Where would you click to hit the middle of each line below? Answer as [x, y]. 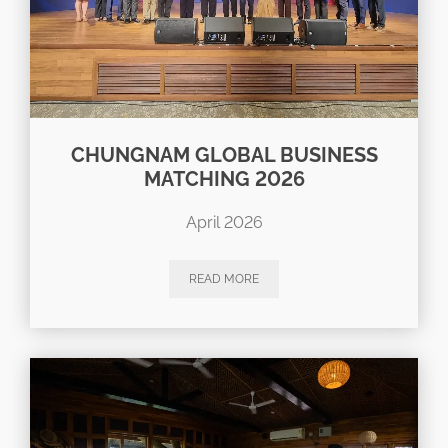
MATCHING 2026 [224, 178]
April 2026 [224, 222]
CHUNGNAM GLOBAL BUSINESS [224, 154]
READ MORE [224, 278]
